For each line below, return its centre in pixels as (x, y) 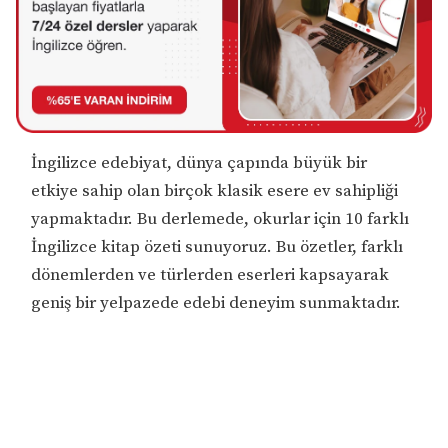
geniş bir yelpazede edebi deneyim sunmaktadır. (216, 302)
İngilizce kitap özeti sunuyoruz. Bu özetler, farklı (217, 246)
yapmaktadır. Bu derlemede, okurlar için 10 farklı (220, 218)
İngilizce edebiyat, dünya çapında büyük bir (199, 162)
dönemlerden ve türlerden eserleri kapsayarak (210, 274)
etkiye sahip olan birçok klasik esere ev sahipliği (215, 190)
